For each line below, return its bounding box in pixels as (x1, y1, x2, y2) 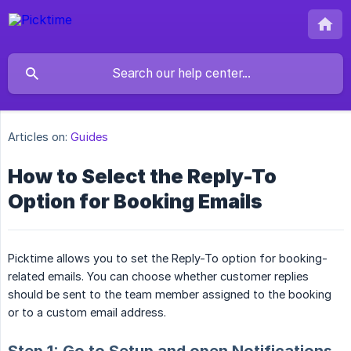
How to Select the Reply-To (8, 165, 277, 189)
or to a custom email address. (8, 306, 166, 320)
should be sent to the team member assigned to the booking (8, 288, 331, 302)
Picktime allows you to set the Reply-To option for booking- (8, 251, 327, 266)
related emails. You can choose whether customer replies (8, 270, 309, 284)
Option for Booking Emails (8, 190, 262, 214)
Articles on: (8, 130, 68, 144)
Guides (71, 130, 108, 144)
